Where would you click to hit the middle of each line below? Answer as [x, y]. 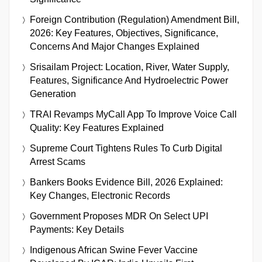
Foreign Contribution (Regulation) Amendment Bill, [135, 20]
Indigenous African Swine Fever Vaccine [114, 250]
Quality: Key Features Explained [97, 128]
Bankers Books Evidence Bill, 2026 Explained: [126, 182]
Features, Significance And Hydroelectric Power [129, 81]
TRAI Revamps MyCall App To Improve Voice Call [133, 115]
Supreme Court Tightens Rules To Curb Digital [126, 149]
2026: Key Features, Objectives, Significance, [124, 33]
